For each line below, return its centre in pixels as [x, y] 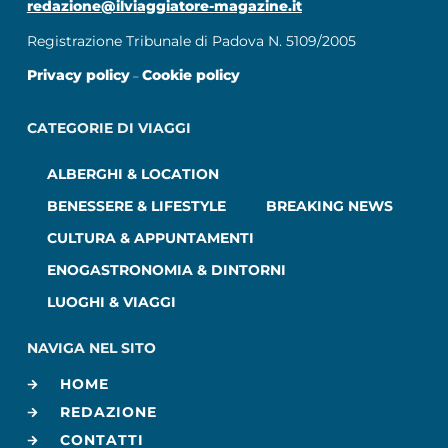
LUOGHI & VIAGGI [111, 302]
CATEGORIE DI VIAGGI [108, 127]
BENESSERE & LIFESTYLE [136, 206]
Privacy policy [78, 74]
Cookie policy [190, 74]
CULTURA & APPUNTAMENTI [150, 238]
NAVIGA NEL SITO [91, 348]
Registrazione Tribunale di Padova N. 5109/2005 [191, 41]
